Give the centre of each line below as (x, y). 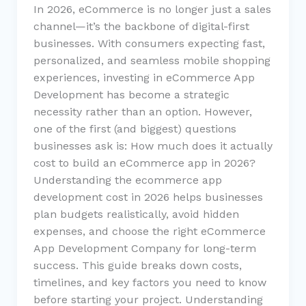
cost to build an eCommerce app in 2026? (144, 163)
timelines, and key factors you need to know (150, 282)
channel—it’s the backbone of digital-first (141, 26)
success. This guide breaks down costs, (137, 265)
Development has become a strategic (131, 94)
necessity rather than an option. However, (142, 111)
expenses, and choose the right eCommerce (149, 231)
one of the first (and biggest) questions (135, 128)
